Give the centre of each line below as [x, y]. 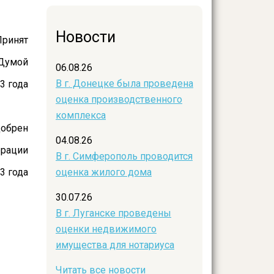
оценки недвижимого [106, 229]
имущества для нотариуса [115, 245]
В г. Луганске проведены [113, 213]
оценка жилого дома [104, 172]
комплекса [81, 115]
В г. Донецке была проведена [124, 83]
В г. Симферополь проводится [124, 156]
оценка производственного [119, 99]
